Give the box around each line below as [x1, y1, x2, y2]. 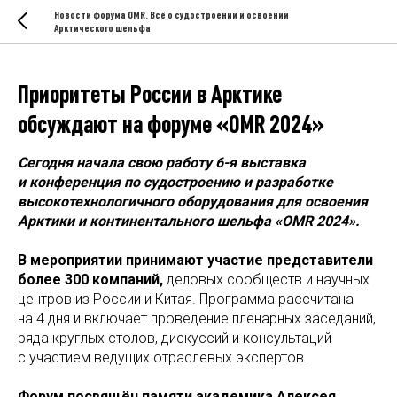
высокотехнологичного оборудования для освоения [18, 193, 368, 210]
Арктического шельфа [53, 22, 151, 34]
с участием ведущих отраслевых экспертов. [18, 349, 307, 366]
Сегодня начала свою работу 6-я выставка [18, 154, 306, 171]
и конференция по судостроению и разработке [18, 174, 333, 191]
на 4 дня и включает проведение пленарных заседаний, [18, 310, 376, 327]
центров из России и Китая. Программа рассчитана [18, 291, 354, 307]
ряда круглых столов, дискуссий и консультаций [18, 330, 331, 346]
